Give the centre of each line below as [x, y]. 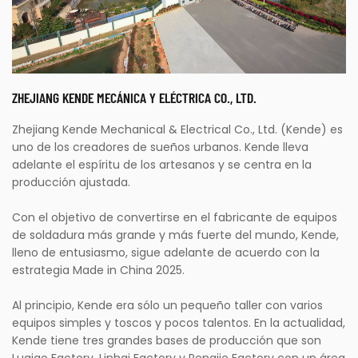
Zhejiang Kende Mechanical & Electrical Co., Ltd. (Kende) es [177, 130]
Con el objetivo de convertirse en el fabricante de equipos [175, 218]
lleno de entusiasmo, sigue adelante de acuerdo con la [166, 253]
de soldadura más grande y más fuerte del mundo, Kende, [175, 235]
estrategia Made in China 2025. [98, 270]
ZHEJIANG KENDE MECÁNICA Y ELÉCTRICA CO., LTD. [134, 98]
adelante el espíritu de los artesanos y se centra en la [162, 165]
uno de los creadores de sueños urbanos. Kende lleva [160, 147]
